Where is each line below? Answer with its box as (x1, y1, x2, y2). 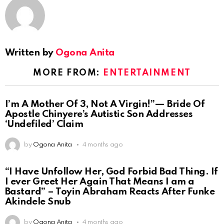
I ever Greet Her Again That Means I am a (5, 176, 194, 186)
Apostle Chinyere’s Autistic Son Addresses (5, 109, 193, 119)
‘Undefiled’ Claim (5, 119, 83, 129)
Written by (5, 48, 56, 58)
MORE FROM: (33, 68, 103, 78)
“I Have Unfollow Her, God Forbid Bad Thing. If (5, 166, 218, 176)
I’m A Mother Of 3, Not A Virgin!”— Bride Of (5, 99, 205, 109)
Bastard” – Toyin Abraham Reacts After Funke (5, 186, 215, 196)
